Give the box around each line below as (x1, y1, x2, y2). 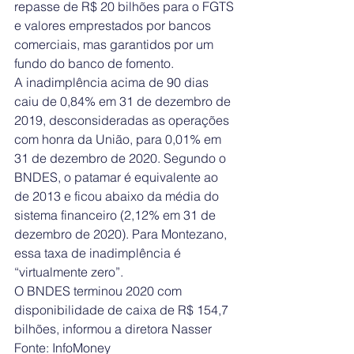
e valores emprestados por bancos (14, 17, 214, 34)
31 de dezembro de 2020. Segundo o (14, 150, 229, 167)
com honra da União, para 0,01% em (14, 131, 224, 148)
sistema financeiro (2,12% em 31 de (14, 207, 219, 224)
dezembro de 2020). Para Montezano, (14, 226, 230, 243)
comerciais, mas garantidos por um (14, 36, 217, 53)
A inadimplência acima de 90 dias (14, 74, 212, 91)
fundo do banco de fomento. (14, 55, 174, 72)
